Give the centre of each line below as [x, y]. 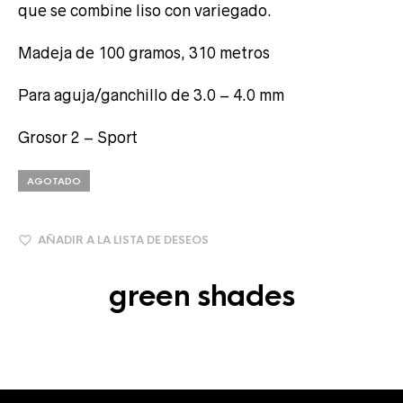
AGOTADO [54, 181]
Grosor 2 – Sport [78, 137]
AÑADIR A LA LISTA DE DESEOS [123, 240]
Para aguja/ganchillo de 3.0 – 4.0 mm [151, 95]
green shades [201, 296]
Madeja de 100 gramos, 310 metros [144, 53]
